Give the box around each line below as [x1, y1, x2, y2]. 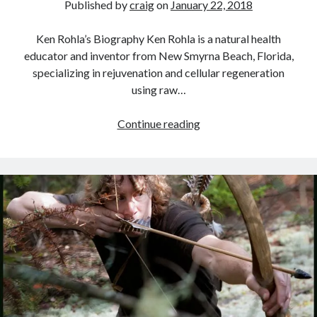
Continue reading [117, 116, 200, 130]
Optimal [199, 200, 240, 214]
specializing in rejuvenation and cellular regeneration [33, 65, 284, 79]
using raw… [131, 82, 186, 96]
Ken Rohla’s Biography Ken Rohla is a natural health [36, 31, 281, 45]
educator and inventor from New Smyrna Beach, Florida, [23, 48, 294, 62]
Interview [199, 115, 246, 129]
